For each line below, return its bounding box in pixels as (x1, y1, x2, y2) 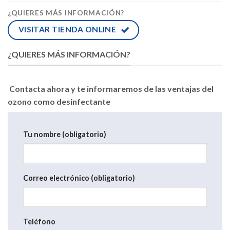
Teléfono (23, 217, 55, 226)
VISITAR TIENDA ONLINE (18, 25, 117, 34)
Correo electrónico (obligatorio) (23, 174, 135, 183)
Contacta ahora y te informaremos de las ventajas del (8, 83, 214, 93)
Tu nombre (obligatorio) (23, 129, 106, 139)
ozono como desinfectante (8, 96, 110, 106)
